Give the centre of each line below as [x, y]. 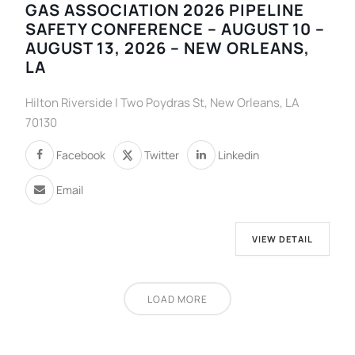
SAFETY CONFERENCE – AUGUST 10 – [176, 29]
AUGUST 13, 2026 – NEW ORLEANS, [168, 48]
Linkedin [239, 155]
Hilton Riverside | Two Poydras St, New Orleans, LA [163, 103]
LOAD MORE [177, 300]
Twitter [162, 155]
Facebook [81, 155]
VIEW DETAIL [282, 239]
